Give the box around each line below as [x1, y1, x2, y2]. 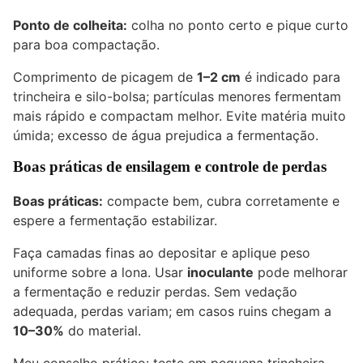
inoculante [187, 264, 254, 281]
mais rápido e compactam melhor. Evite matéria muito [13, 108, 346, 125]
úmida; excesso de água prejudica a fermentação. [13, 127, 318, 144]
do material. [64, 322, 141, 340]
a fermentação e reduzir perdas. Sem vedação [13, 284, 297, 301]
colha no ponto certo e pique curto [127, 17, 348, 34]
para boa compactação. [13, 36, 160, 53]
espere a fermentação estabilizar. [13, 212, 217, 229]
